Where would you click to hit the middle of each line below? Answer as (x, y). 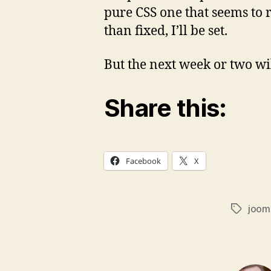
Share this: (165, 108)
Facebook (143, 161)
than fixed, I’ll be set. (166, 31)
